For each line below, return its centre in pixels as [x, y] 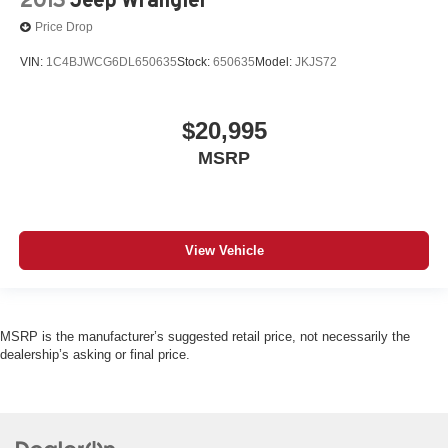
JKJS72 [316, 61]
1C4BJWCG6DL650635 [111, 61]
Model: [275, 61]
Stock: [195, 61]
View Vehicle [224, 250]
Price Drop [64, 27]
